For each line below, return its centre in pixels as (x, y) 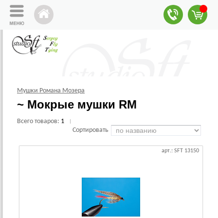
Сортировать (91, 130)
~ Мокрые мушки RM (77, 104)
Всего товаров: (39, 121)
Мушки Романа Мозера (51, 91)
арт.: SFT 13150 (180, 151)
